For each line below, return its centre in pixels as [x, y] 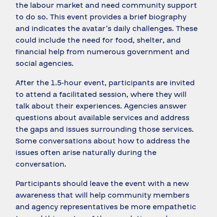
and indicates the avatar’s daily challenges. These [107, 29]
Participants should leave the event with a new [102, 184]
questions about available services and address [102, 118]
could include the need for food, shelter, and [98, 40]
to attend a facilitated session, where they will [101, 95]
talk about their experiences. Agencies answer [101, 106]
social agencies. [45, 64]
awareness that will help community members [102, 195]
